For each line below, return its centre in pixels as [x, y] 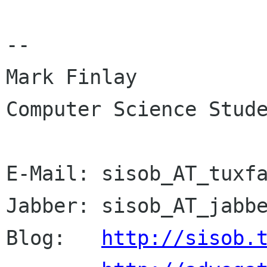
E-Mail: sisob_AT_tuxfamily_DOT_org [48, 174]
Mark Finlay [77, 77]
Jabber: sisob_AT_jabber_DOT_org [48, 206]
